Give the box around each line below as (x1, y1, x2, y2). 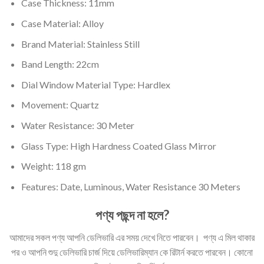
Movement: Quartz (21, 99, 99, 111)
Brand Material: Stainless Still (21, 38, 140, 49)
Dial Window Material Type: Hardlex (21, 78, 170, 90)
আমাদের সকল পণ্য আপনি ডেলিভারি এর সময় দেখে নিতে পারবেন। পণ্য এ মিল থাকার (9, 231, 255, 243)
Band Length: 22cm (21, 58, 99, 70)
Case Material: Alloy (21, 18, 104, 29)
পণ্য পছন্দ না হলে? (95, 206, 169, 223)
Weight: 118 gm (21, 160, 86, 172)
